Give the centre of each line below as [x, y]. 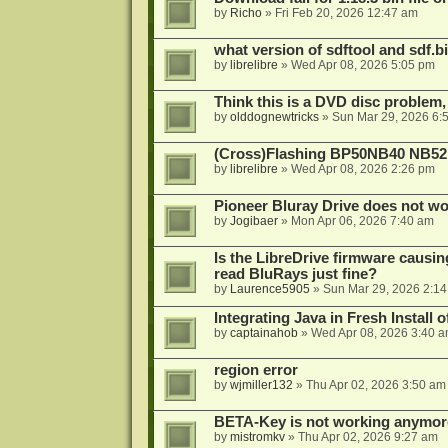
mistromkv [257, 436]
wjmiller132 [261, 384]
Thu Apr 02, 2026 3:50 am [375, 384]
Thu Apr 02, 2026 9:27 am [367, 436]
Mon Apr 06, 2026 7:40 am [362, 221]
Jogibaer [253, 221]
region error [255, 369]
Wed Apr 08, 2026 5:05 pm [362, 65]
